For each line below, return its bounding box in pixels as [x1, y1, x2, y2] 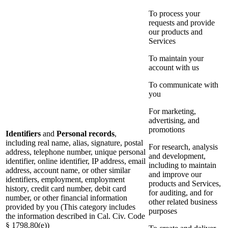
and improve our [149, 170, 202, 179]
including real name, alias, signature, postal [6, 138, 143, 148]
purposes [149, 207, 177, 216]
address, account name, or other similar [6, 166, 130, 175]
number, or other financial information [6, 193, 127, 203]
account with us [149, 63, 199, 72]
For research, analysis [149, 142, 218, 152]
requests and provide [149, 18, 215, 27]
